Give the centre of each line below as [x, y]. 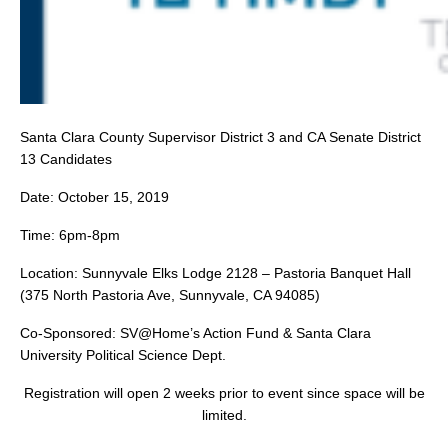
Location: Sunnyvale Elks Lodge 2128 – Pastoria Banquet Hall [215, 273]
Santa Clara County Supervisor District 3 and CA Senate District [220, 137]
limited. [224, 415]
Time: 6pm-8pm [70, 235]
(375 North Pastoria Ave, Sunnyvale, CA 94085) [170, 295]
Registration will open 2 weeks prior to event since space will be [224, 393]
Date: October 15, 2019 [94, 197]
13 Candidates [66, 159]
